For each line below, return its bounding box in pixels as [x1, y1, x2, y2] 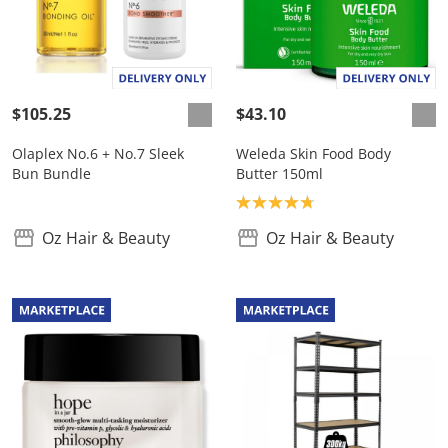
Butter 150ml [236, 164, 323, 184]
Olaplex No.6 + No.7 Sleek [12, 144, 184, 164]
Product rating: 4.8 [235, 190, 375, 213]
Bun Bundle [12, 164, 91, 184]
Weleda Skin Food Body [236, 144, 391, 164]
